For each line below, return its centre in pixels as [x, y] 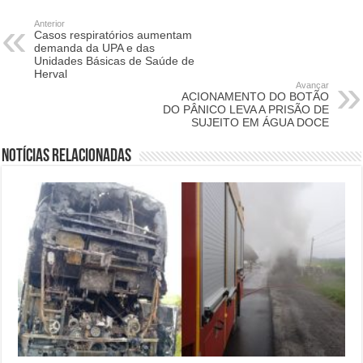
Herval [51, 74]
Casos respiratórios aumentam [113, 35]
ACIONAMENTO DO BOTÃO [255, 96]
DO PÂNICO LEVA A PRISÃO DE [246, 109]
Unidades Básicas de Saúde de [115, 61]
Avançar [312, 85]
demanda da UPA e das [95, 48]
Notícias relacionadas [67, 157]
